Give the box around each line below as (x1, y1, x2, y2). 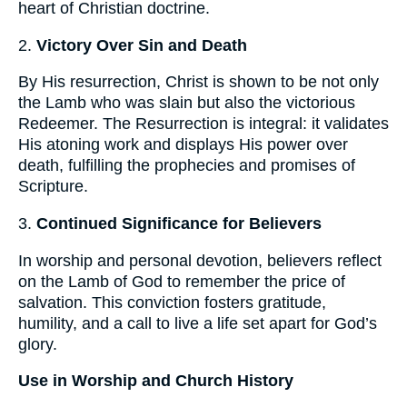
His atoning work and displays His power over (18, 135, 348, 154)
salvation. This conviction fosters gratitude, (18, 293, 326, 312)
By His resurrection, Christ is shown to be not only (18, 73, 379, 92)
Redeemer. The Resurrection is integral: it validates (18, 114, 389, 134)
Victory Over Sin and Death (36, 35, 247, 55)
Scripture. (18, 177, 88, 196)
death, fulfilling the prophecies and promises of (18, 156, 355, 175)
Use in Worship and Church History (18, 372, 293, 391)
